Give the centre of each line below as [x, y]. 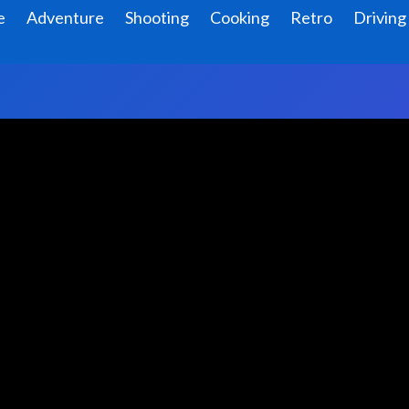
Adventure [65, 17]
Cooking [239, 17]
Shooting [157, 17]
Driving [379, 17]
